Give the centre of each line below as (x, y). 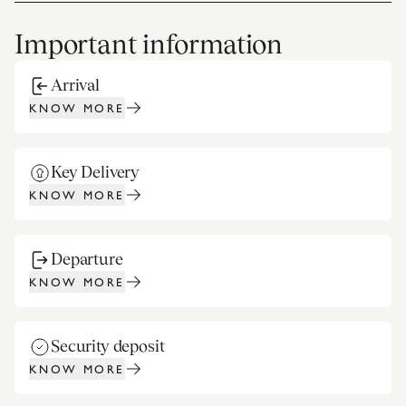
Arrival (75, 85)
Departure (87, 259)
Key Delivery (96, 172)
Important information (149, 44)
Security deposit (108, 346)
